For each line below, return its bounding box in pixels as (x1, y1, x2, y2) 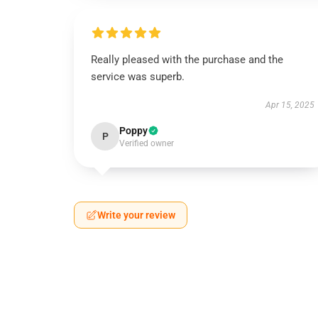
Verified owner (119, 138, 174, 148)
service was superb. (91, 70, 185, 83)
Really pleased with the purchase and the (91, 53, 283, 66)
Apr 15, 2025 (265, 100, 314, 110)
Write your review (97, 209, 175, 221)
